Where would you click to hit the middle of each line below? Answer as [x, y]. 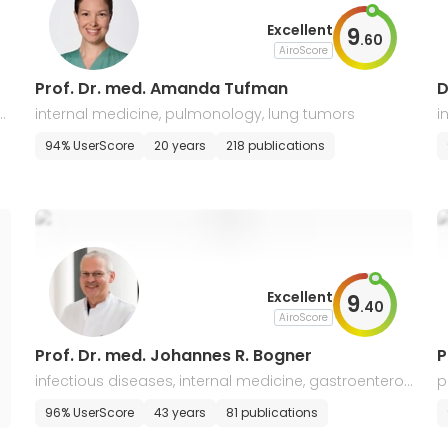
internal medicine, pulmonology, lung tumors [194, 114]
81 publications [271, 412]
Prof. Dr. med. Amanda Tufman [161, 88]
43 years [179, 412]
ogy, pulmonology [100, 404]
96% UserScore [89, 412]
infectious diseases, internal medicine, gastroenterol [220, 381]
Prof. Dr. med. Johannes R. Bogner [173, 355]
